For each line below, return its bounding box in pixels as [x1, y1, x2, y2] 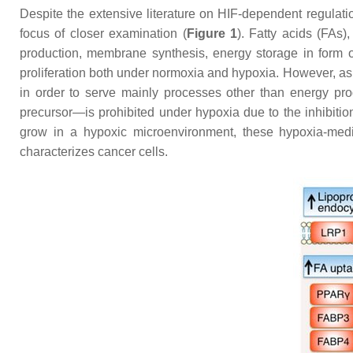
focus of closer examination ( [20, 27, 187, 40]
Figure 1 [186, 27, 237, 40]
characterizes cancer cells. [20, 145, 168, 158]
